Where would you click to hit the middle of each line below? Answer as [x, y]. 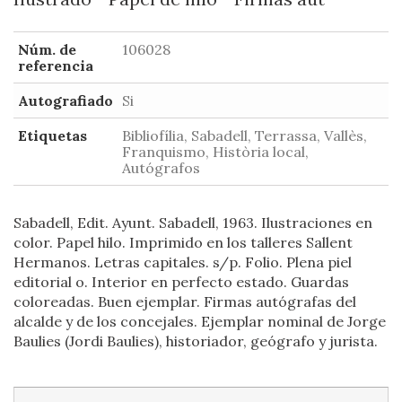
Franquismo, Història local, [215, 152]
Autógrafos [161, 168]
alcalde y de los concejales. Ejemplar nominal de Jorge [200, 321]
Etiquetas [52, 135]
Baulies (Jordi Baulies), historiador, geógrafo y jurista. [196, 341]
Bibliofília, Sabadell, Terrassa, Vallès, [245, 135]
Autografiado [66, 100]
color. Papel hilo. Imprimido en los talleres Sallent [183, 242]
